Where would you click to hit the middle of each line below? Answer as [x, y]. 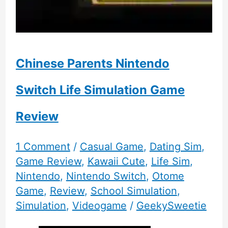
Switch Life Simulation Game [100, 90]
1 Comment [43, 147]
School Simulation [134, 191]
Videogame [99, 206]
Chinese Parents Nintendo [92, 63]
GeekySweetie [171, 206]
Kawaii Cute [116, 162]
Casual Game [111, 147]
